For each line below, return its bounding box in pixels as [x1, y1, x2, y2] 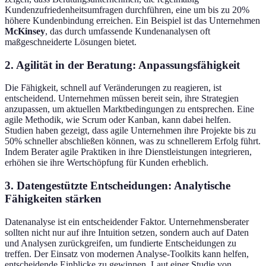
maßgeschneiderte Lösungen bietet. [5, 36, 137, 47]
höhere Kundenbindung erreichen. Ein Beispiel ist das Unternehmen [5, 15, 260, 26]
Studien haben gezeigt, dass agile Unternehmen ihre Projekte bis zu [5, 125, 256, 136]
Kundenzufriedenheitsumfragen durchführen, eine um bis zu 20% [5, 4, 249, 15]
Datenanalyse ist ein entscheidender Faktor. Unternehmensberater [5, 216, 249, 227]
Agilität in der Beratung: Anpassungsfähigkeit [16, 58, 240, 71]
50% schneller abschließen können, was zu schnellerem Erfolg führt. [5, 136, 261, 147]
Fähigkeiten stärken [5, 192, 102, 205]
